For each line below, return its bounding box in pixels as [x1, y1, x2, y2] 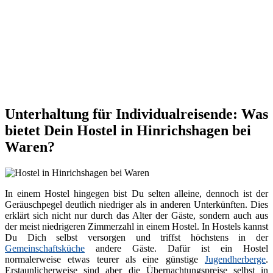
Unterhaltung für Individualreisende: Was [5, 106, 268, 122]
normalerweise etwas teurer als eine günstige [5, 254, 205, 265]
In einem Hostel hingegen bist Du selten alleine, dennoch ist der [5, 188, 268, 199]
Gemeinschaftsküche [5, 243, 85, 254]
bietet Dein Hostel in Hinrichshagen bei [5, 122, 251, 139]
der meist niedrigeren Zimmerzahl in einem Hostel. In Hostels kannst [5, 221, 268, 232]
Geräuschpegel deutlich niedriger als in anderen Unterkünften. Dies [5, 199, 268, 210]
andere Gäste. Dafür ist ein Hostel [85, 243, 268, 254]
